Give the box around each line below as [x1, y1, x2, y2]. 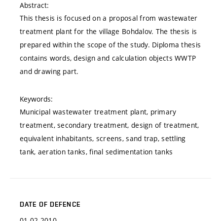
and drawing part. [20, 67, 79, 76]
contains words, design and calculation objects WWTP [20, 53, 196, 63]
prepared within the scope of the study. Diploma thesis [20, 40, 201, 50]
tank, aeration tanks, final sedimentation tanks [20, 147, 173, 157]
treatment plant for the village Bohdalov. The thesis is [20, 27, 197, 37]
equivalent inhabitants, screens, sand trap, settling [20, 134, 186, 144]
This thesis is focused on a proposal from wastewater [20, 13, 198, 23]
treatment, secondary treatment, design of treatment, [20, 120, 199, 130]
